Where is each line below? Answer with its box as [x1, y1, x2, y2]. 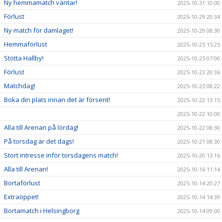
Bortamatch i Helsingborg [4, 206, 79, 215]
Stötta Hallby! [4, 53, 44, 62]
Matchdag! [4, 81, 35, 90]
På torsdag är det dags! [4, 136, 74, 146]
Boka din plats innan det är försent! [4, 95, 110, 104]
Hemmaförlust [4, 39, 47, 49]
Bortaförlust [4, 178, 40, 187]
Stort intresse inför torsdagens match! [4, 150, 118, 160]
